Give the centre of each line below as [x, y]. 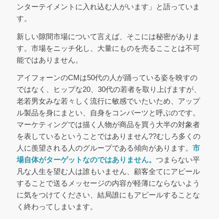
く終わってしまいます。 [57, 207]
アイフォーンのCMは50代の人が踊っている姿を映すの [107, 78]
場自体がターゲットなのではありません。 [86, 160]
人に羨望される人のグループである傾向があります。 [104, 148]
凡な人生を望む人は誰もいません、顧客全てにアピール [108, 172]
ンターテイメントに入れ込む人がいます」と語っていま [108, 6]
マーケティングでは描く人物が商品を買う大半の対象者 [108, 125]
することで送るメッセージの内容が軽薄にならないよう [108, 183]
